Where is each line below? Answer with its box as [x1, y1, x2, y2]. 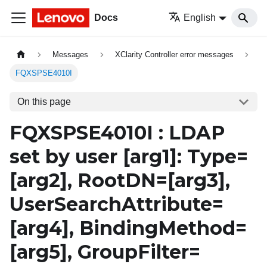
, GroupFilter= [67, 240, 200, 264]
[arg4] [10, 216, 69, 240]
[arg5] [10, 240, 67, 264]
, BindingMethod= [69, 216, 247, 240]
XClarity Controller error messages [114, 50, 234, 60]
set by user [10, 145, 123, 169]
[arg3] [167, 169, 225, 193]
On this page [17, 96, 71, 107]
